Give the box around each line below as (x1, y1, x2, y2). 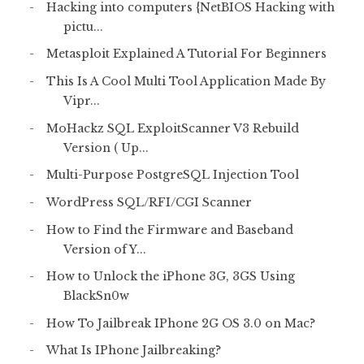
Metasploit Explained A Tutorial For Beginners (45, 46, 327, 62)
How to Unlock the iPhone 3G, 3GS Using (45, 269, 295, 284)
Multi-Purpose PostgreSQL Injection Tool (45, 167, 299, 183)
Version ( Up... (63, 140, 149, 155)
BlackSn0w (63, 288, 129, 304)
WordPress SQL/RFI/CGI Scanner (45, 194, 252, 210)
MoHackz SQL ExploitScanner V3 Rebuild (45, 120, 299, 136)
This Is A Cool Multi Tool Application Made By (45, 74, 326, 89)
